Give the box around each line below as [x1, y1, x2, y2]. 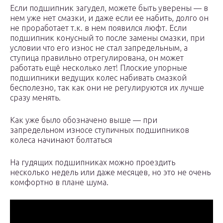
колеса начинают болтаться [10, 135, 112, 145]
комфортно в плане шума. [10, 178, 109, 187]
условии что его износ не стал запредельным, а [10, 43, 188, 53]
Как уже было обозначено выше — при [10, 115, 157, 125]
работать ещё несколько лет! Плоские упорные [10, 63, 187, 73]
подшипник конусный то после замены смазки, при [10, 33, 205, 43]
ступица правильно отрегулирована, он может [10, 53, 184, 63]
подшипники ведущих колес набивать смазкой [10, 73, 187, 83]
